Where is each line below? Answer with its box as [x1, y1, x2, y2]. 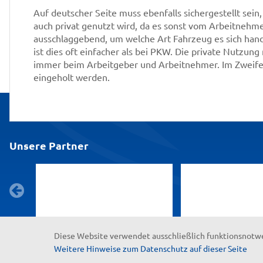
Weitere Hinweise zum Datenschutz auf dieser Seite [54, 243, 247, 254]
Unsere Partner [9, 139, 89, 152]
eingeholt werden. [33, 71, 112, 83]
